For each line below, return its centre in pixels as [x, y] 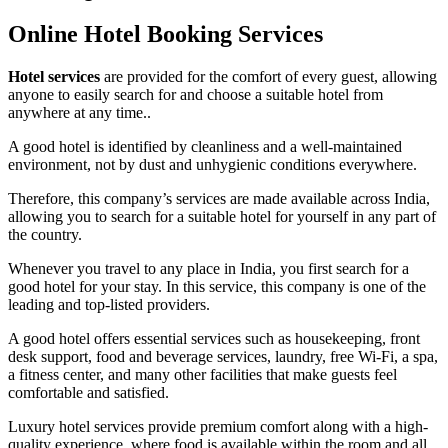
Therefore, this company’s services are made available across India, [219, 199]
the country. [45, 235]
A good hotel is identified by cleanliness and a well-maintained [205, 147]
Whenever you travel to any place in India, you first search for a [208, 269]
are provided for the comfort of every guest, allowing [268, 77]
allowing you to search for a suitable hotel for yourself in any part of [222, 217]
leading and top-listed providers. [109, 305]
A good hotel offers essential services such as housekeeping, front [214, 339]
